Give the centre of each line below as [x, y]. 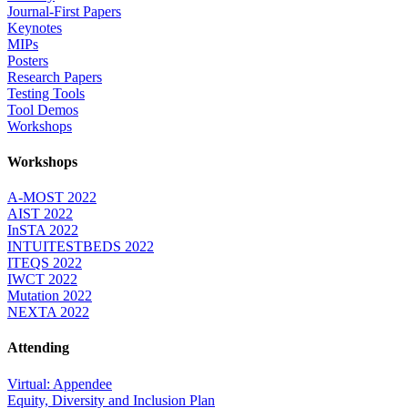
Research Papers [55, 76]
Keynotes [35, 27]
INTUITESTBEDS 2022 [81, 247]
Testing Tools [46, 93]
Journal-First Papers [64, 11]
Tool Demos [43, 109]
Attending [38, 348]
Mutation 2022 [50, 296]
